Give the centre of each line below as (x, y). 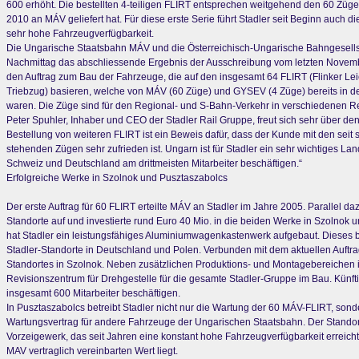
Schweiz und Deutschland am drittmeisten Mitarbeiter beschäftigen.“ (154, 163)
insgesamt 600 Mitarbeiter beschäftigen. (93, 293)
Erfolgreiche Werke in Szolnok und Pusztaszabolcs (117, 178)
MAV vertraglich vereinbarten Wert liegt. (92, 351)
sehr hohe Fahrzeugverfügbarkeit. (80, 34)
